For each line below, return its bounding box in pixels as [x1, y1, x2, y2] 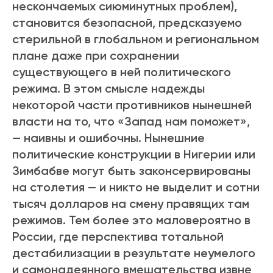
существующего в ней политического [12, 65, 231, 80]
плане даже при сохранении [12, 48, 179, 63]
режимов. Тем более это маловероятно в [12, 213, 250, 228]
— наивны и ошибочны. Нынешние [12, 130, 205, 146]
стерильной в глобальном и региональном [12, 32, 259, 47]
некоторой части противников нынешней [12, 97, 252, 113]
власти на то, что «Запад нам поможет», [12, 114, 250, 129]
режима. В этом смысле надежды [12, 81, 205, 96]
